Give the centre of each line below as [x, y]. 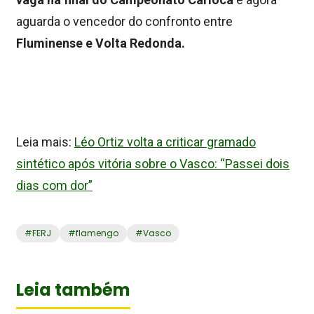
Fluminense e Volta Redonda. [101, 43]
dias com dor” [54, 186]
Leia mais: [45, 142]
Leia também [73, 290]
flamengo [97, 233]
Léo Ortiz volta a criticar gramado [165, 142]
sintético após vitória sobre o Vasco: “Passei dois [153, 164]
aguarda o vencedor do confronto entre [124, 22]
